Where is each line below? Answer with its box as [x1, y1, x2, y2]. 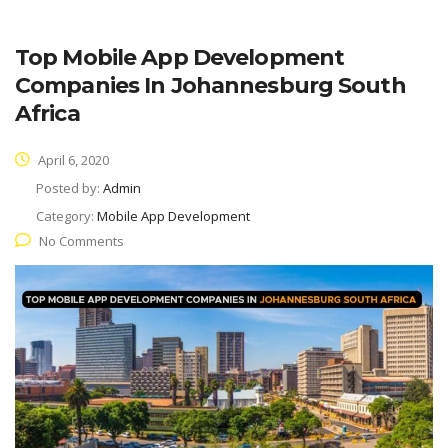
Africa [15, 100, 80, 128]
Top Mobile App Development [15, 44, 345, 72]
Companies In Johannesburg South [15, 72, 406, 100]
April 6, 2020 [35, 151, 109, 170]
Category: [36, 207, 97, 226]
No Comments [39, 232, 124, 251]
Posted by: [36, 179, 103, 198]
